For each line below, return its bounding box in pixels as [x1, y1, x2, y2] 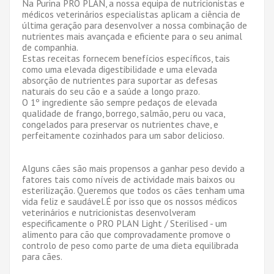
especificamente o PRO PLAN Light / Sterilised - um [22, 217, 227, 229]
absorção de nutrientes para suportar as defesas [22, 73, 218, 86]
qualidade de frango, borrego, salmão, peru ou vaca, [22, 106, 224, 119]
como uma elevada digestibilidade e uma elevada [22, 62, 217, 75]
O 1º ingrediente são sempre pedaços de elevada [22, 95, 217, 108]
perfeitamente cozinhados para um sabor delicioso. [22, 128, 224, 141]
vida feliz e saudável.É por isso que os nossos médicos [22, 194, 237, 207]
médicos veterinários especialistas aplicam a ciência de [22, 7, 240, 20]
